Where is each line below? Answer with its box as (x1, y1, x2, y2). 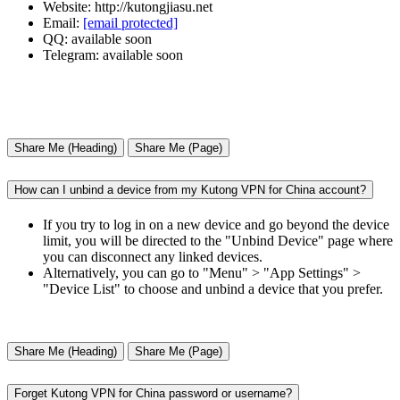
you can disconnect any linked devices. (43, 248, 262, 264)
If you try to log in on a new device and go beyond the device (43, 216, 389, 232)
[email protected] (83, 15, 178, 31)
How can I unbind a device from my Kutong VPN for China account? (14, 183, 366, 197)
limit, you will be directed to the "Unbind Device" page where (43, 232, 393, 248)
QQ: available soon (43, 31, 152, 47)
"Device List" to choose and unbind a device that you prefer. (43, 280, 383, 296)
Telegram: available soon (43, 47, 183, 63)
